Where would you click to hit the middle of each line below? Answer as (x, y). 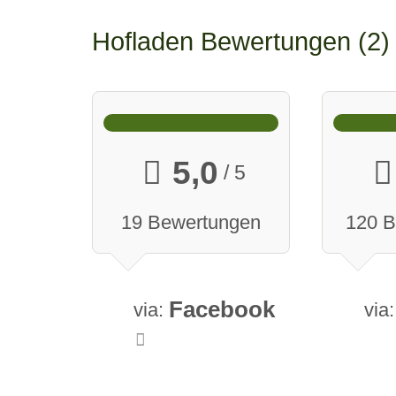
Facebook (222, 310)
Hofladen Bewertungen (225, 42)
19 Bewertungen (190, 222)
